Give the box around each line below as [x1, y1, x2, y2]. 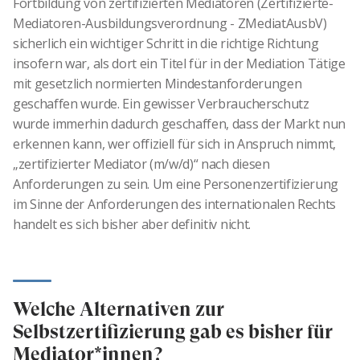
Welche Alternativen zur [13, 298, 224, 321]
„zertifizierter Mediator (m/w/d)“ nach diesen [13, 155, 270, 174]
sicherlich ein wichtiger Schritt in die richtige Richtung [13, 35, 319, 53]
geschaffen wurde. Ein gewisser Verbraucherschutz [13, 95, 309, 113]
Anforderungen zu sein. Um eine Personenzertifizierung [13, 175, 339, 194]
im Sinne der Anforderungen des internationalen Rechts [13, 195, 337, 214]
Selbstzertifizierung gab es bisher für [13, 321, 333, 344]
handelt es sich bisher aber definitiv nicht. [13, 215, 251, 234]
